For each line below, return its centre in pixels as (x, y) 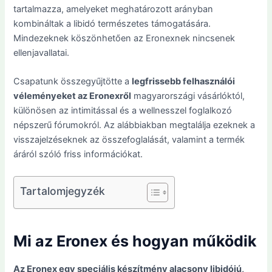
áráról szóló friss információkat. (78, 155)
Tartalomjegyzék (63, 191)
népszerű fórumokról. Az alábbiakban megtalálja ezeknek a (134, 125)
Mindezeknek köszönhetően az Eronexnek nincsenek (124, 39)
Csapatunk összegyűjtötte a (73, 82)
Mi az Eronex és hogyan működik (135, 241)
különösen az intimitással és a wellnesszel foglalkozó (123, 111)
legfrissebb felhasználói (184, 82)
